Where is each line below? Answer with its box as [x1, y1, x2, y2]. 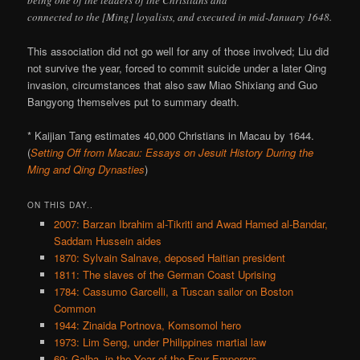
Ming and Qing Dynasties [27, 162, 145, 178]
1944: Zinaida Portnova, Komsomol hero [53, 317, 241, 333]
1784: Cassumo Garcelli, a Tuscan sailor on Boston [53, 284, 293, 300]
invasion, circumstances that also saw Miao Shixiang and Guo [27, 77, 318, 93]
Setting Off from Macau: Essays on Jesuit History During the [31, 145, 314, 161]
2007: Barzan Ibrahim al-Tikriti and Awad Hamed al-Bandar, [53, 216, 328, 232]
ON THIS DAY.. [27, 199, 94, 211]
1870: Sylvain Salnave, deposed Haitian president [53, 250, 285, 266]
